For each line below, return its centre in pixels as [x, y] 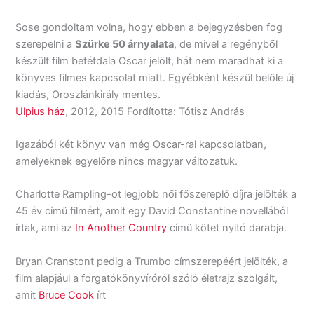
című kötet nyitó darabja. [227, 228]
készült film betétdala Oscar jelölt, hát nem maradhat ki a [150, 61]
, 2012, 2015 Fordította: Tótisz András [155, 111]
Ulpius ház [41, 111]
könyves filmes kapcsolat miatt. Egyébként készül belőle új [155, 77]
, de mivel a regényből [226, 44]
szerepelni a [46, 44]
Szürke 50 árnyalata [125, 44]
